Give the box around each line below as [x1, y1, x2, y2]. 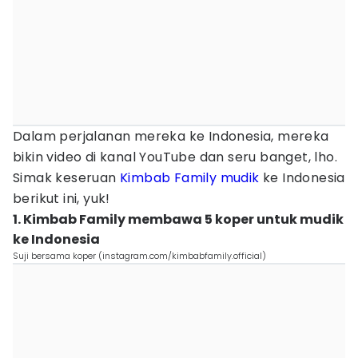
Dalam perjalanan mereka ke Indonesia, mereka [13, 127, 329, 145]
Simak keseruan [13, 169, 120, 187]
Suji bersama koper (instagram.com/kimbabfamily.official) [13, 249, 266, 262]
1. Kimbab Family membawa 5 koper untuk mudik [13, 210, 344, 229]
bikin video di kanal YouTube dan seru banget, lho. [13, 148, 337, 166]
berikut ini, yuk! [13, 189, 110, 208]
